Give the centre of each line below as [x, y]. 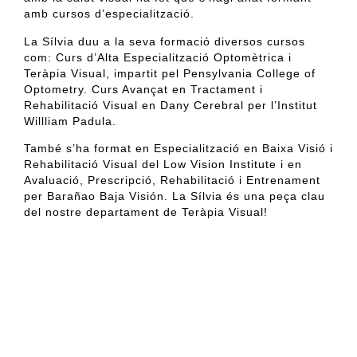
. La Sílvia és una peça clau [245, 196]
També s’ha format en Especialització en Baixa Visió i [178, 149]
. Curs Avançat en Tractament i [173, 89]
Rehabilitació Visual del [94, 165]
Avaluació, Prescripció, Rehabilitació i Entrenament [172, 180]
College [279, 73]
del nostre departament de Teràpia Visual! [146, 212]
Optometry [54, 89]
